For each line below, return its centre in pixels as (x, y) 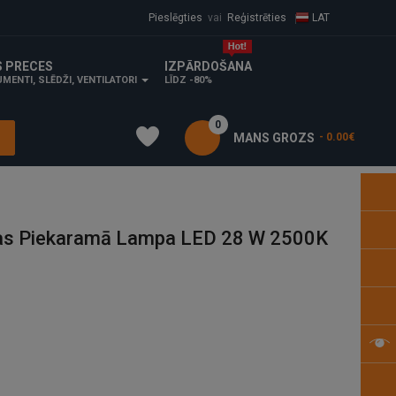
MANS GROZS (274, 137)
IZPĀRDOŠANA (209, 67)
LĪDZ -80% (189, 80)
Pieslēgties (174, 18)
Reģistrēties (256, 18)
